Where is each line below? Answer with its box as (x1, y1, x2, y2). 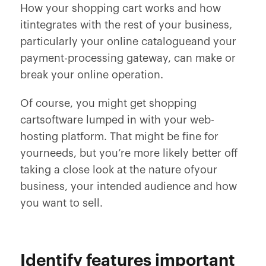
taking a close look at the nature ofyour (20, 164, 217, 175)
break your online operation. (20, 69, 163, 80)
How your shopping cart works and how (20, 3, 221, 14)
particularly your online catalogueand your (20, 36, 236, 47)
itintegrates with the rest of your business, (20, 20, 232, 30)
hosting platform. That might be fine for (20, 131, 218, 142)
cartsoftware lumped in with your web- (20, 115, 214, 125)
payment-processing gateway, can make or (20, 53, 236, 64)
